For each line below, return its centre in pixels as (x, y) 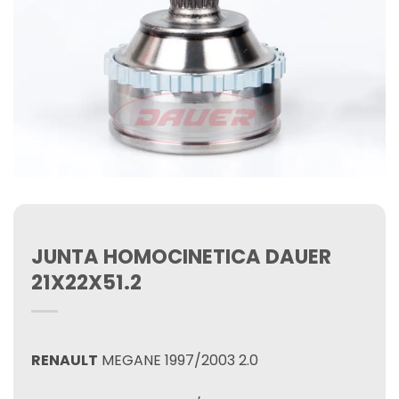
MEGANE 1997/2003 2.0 (178, 360)
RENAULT (65, 360)
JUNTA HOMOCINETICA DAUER (181, 256)
